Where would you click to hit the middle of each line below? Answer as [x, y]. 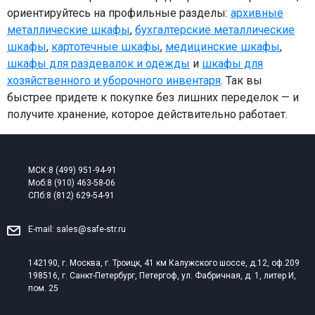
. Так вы [242, 80]
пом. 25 [43, 288]
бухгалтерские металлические [215, 30]
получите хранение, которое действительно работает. [147, 114]
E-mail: [42, 229]
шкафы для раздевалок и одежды [98, 63]
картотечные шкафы [106, 46]
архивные [257, 13]
